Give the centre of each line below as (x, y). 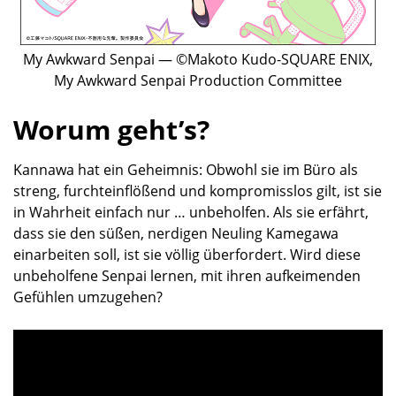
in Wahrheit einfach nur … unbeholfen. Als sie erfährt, (191, 212)
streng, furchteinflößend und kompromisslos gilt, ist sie (198, 191)
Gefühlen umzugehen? (88, 297)
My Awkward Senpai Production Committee (198, 80)
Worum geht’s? (111, 129)
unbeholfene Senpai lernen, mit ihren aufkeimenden (187, 276)
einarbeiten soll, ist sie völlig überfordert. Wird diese (187, 255)
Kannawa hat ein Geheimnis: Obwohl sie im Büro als (186, 170)
